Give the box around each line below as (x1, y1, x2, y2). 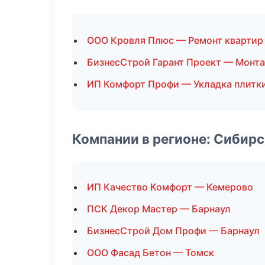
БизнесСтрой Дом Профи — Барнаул (87, 225, 260, 237)
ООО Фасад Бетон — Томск (87, 247, 214, 258)
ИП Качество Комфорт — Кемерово (87, 181, 253, 193)
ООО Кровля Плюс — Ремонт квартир (87, 34, 263, 46)
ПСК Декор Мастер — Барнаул (87, 203, 231, 215)
